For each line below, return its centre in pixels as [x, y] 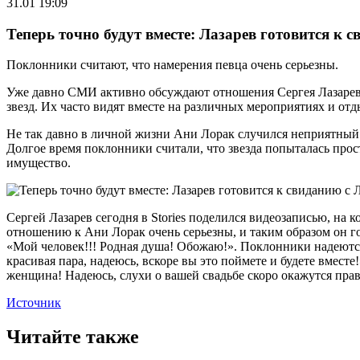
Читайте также [73, 337]
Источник [34, 303]
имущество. [39, 163]
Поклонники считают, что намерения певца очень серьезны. [172, 65]
